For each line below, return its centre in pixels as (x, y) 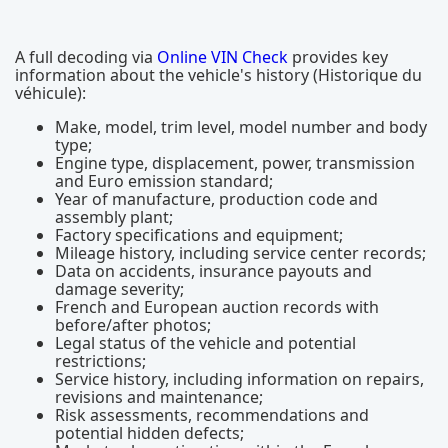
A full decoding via (86, 57)
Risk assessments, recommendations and (212, 415)
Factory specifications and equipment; (199, 235)
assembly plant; (114, 217)
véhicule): (50, 93)
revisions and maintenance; (159, 397)
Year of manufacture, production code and (216, 199)
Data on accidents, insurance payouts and (213, 271)
